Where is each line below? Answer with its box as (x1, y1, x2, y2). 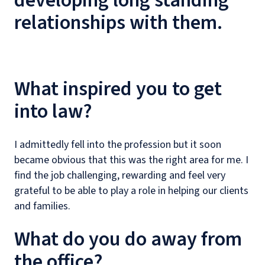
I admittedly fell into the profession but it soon (14, 137, 221, 152)
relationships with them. (14, 8, 222, 37)
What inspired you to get (14, 75, 222, 104)
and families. (14, 199, 70, 214)
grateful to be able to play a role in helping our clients (14, 183, 248, 198)
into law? (14, 97, 92, 126)
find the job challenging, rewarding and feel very (14, 168, 225, 183)
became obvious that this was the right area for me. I (14, 153, 248, 167)
